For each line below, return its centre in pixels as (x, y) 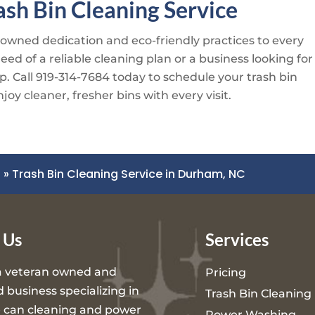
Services (237, 240)
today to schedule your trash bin (204, 77)
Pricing (226, 273)
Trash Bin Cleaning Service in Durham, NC (129, 174)
